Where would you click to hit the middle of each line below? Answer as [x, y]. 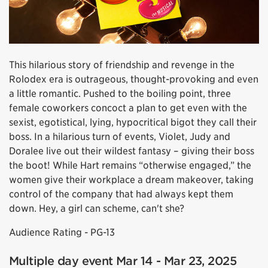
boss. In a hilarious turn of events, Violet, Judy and [120, 137]
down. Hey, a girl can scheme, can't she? [97, 209]
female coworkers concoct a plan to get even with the [128, 108]
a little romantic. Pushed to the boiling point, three [120, 94]
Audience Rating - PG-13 [62, 233]
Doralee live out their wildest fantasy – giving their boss [132, 151]
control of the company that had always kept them [121, 194]
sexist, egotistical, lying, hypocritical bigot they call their [133, 123]
